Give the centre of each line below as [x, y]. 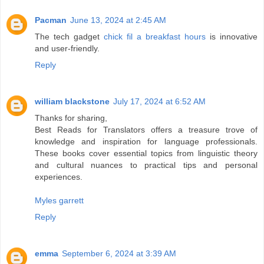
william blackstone [72, 102]
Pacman [51, 20]
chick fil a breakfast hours [155, 37]
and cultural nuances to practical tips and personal [146, 165]
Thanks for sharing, [71, 118]
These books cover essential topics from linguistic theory [146, 154]
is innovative [232, 37]
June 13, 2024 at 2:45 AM [118, 20]
